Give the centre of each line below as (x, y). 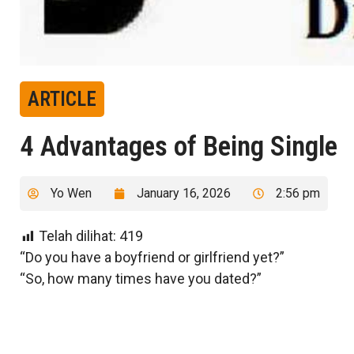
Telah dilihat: (77, 236)
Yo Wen (71, 194)
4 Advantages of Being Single (179, 147)
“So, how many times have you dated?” (141, 279)
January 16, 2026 (184, 194)
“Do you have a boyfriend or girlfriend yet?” (152, 258)
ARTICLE (62, 100)
